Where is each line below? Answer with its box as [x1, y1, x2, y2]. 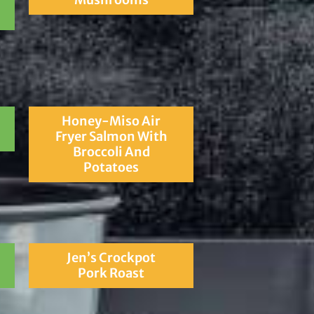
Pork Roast [78, 264, 145, 281]
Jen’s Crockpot [67, 249, 156, 266]
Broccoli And [72, 143, 150, 160]
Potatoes [83, 158, 139, 175]
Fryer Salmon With [55, 128, 168, 144]
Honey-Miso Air [62, 112, 161, 129]
